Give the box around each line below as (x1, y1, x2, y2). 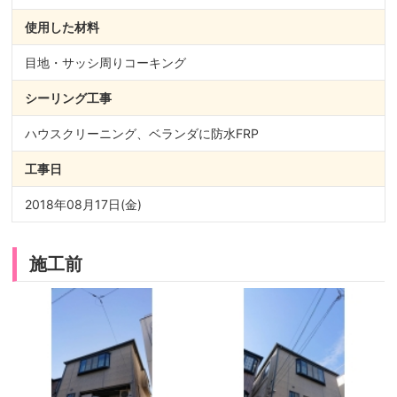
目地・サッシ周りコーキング (25, 55, 186, 70)
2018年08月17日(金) (25, 197, 142, 212)
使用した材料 (25, 19, 99, 35)
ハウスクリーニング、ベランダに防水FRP (25, 126, 259, 141)
